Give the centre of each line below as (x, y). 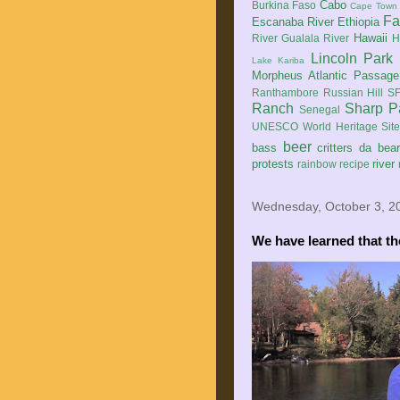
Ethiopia (359, 22)
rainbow (317, 164)
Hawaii (370, 38)
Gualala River (316, 38)
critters (335, 148)
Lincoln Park (352, 58)
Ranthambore (285, 92)
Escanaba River (293, 22)
